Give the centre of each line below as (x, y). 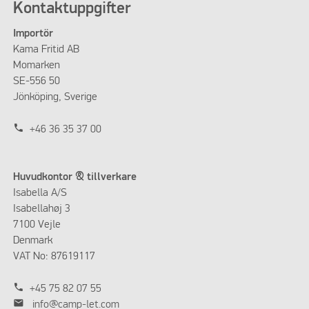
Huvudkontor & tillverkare (74, 178)
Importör (33, 33)
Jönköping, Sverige (55, 97)
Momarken (36, 65)
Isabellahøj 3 (41, 209)
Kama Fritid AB (46, 49)
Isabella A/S (40, 193)
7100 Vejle (37, 225)
